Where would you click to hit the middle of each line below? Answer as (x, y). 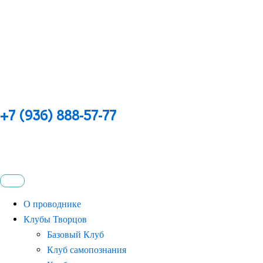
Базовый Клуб (75, 235)
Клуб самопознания (87, 250)
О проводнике (52, 204)
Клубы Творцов (55, 219)
